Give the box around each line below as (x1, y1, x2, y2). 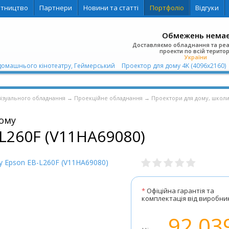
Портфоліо (149, 3, 184, 12)
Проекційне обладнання (74, 94, 143, 102)
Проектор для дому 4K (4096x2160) (121, 61, 227, 70)
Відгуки (195, 3, 219, 12)
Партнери (39, 3, 72, 12)
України (185, 53, 208, 61)
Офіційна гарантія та (145, 186, 214, 195)
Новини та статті (83, 3, 139, 12)
